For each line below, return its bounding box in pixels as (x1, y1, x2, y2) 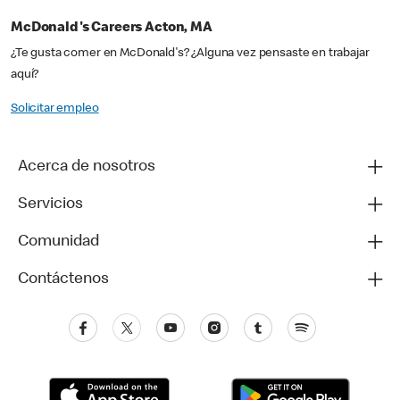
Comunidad (18, 234, 99, 251)
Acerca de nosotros (18, 159, 155, 176)
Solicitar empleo (11, 103, 99, 116)
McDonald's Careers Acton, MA (11, 21, 212, 37)
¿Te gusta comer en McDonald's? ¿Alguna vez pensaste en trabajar (11, 47, 370, 61)
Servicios (18, 196, 83, 213)
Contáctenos (18, 271, 109, 288)
